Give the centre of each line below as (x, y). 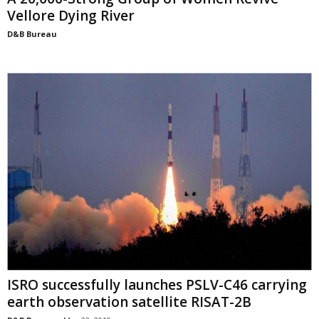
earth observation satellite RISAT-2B (129, 302)
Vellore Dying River (71, 16)
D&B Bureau (32, 34)
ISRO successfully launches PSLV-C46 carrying (157, 284)
